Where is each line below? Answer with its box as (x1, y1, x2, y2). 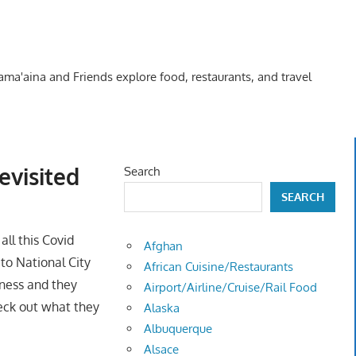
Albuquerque (144, 321, 213, 337)
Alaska (144, 300, 180, 316)
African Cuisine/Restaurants (144, 259, 294, 275)
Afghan (144, 238, 184, 254)
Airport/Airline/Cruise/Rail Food (144, 280, 318, 296)
